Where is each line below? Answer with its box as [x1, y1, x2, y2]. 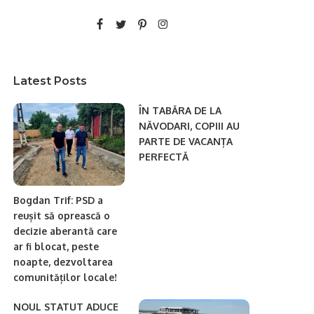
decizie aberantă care [13, 225, 118, 238]
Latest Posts [13, 74, 88, 88]
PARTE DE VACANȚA [138, 135, 233, 147]
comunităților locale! [13, 271, 118, 284]
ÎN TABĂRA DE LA [138, 104, 221, 116]
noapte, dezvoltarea [13, 256, 114, 268]
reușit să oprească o [13, 210, 111, 222]
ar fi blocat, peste [13, 240, 100, 253]
